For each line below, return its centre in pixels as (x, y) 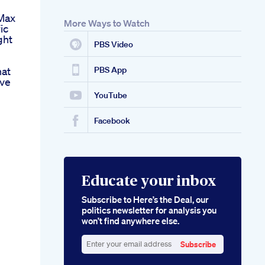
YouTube (111, 96)
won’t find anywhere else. (130, 221)
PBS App (110, 70)
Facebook (112, 121)
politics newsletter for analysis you (149, 210)
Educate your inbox (149, 182)
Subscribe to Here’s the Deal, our (145, 200)
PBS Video (114, 45)
